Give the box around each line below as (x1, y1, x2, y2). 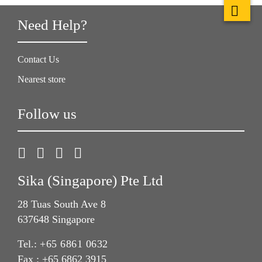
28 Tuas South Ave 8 (18, 198, 106, 211)
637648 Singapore (18, 213, 95, 226)
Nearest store (18, 74, 65, 84)
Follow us (18, 106, 77, 122)
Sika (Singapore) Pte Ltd (18, 173, 163, 188)
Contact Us (18, 54, 59, 64)
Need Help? (18, 17, 87, 33)
